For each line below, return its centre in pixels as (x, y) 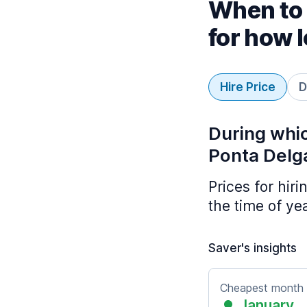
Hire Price (248, 87)
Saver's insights (253, 248)
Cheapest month (262, 288)
